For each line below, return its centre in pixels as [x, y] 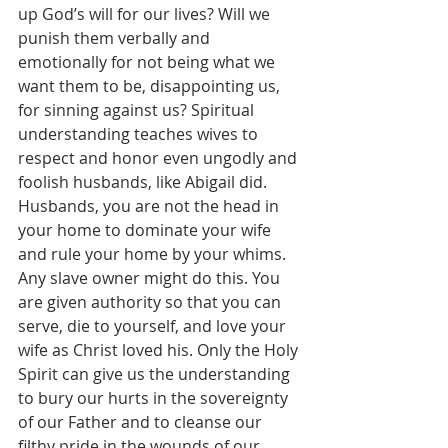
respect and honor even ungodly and [159, 158]
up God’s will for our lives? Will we [146, 14]
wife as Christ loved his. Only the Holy [160, 350]
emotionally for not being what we [148, 62]
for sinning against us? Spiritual [138, 110]
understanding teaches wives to [140, 134]
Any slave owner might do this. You [151, 278]
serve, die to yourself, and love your [154, 326]
